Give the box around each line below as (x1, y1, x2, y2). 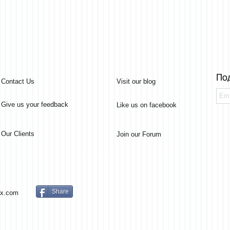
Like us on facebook (117, 101, 177, 109)
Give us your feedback (1, 101, 68, 108)
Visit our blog (117, 78, 156, 85)
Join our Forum (117, 130, 161, 138)
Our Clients (1, 130, 34, 138)
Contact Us (1, 78, 34, 85)
